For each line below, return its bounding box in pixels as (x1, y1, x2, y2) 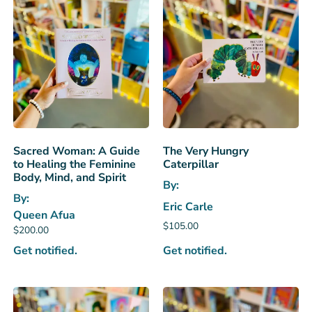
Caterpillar (163, 157, 219, 173)
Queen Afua (13, 208, 75, 224)
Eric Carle (163, 198, 213, 214)
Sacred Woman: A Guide (13, 143, 140, 159)
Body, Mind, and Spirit (13, 170, 126, 186)
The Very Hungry (163, 143, 249, 159)
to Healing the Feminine (13, 157, 136, 173)
